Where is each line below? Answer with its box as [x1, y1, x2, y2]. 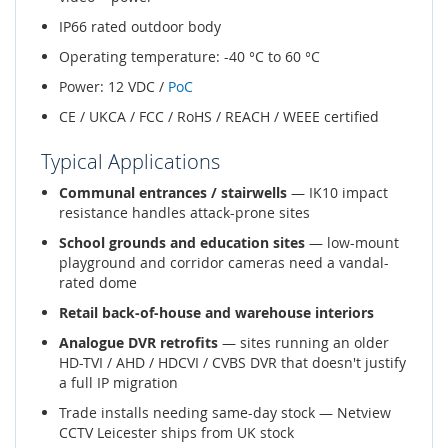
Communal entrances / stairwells [59, 183, 287, 202]
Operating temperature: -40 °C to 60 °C [59, 47, 320, 66]
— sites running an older [218, 333, 389, 352]
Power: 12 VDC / [59, 77, 168, 96]
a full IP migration [59, 373, 178, 392]
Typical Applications [41, 148, 220, 175]
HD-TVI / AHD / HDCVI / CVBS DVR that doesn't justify [59, 353, 406, 372]
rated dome [59, 273, 137, 292]
